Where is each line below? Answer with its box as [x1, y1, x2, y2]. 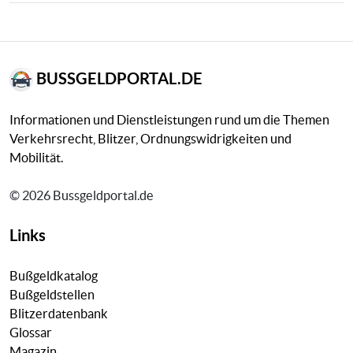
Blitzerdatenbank [9, 307, 108, 321]
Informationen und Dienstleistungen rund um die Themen [9, 113, 329, 128]
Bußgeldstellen [9, 288, 95, 303]
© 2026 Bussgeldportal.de [9, 188, 154, 203]
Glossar [9, 325, 52, 340]
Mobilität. [9, 150, 63, 165]
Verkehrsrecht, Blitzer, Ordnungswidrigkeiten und [9, 132, 292, 147]
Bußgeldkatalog [9, 269, 98, 284]
